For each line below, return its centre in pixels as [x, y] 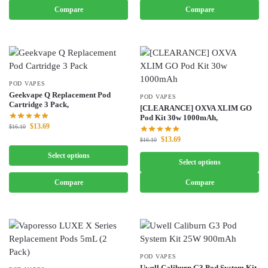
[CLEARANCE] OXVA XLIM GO [196, 108]
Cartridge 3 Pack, [39, 104]
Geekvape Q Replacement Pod [60, 95]
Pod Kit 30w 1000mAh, [179, 117]
